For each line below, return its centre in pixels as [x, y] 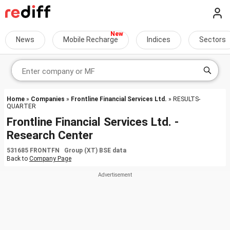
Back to [18, 159]
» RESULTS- [184, 99]
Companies [48, 99]
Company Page [50, 159]
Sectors [213, 40]
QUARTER [21, 106]
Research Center [50, 135]
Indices [159, 40]
